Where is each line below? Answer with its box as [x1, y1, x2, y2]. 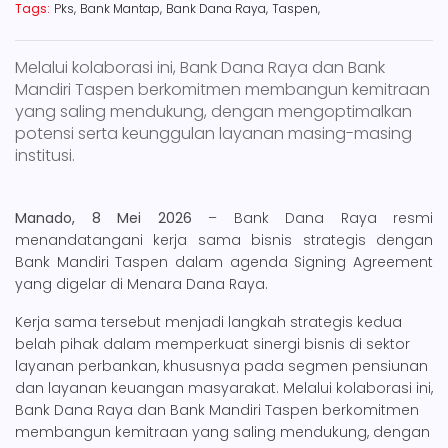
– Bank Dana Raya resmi [191, 207, 433, 228]
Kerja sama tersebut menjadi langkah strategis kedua [15, 311, 402, 332]
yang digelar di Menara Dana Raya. [15, 273, 268, 294]
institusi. [15, 143, 75, 167]
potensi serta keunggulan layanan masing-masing [15, 121, 412, 145]
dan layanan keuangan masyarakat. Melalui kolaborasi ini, [15, 377, 433, 398]
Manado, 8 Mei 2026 [15, 207, 192, 228]
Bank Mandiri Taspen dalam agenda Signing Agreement [15, 251, 433, 272]
